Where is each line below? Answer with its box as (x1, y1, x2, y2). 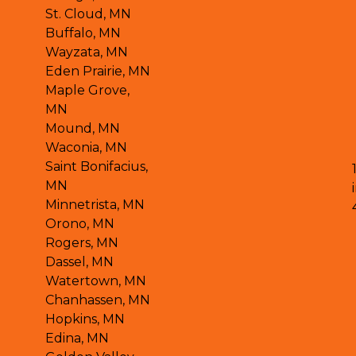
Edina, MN (45, 330, 110, 346)
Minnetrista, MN (45, 196, 145, 212)
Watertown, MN (45, 273, 147, 288)
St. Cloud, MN (45, 6, 132, 21)
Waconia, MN (45, 139, 128, 155)
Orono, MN (45, 215, 115, 231)
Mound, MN (45, 120, 121, 136)
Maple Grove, (45, 82, 130, 98)
